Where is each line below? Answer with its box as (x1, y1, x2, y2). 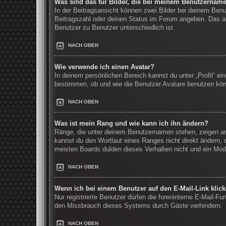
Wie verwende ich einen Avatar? (54, 64, 154, 71)
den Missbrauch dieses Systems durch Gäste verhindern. (54, 202, 222, 209)
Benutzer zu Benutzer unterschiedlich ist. (54, 24, 175, 32)
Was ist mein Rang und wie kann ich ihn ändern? (54, 120, 208, 127)
